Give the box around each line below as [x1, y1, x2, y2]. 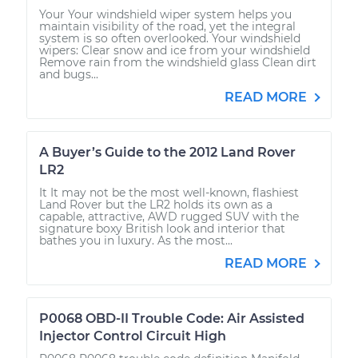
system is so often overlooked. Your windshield [39, 30, 300, 46]
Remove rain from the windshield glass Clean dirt [39, 54, 316, 70]
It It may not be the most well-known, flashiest [39, 185, 299, 200]
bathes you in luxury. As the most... [39, 233, 233, 248]
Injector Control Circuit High [39, 328, 226, 344]
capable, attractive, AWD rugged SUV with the [39, 209, 299, 224]
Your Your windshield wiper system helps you [39, 6, 292, 22]
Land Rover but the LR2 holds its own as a [39, 197, 272, 212]
